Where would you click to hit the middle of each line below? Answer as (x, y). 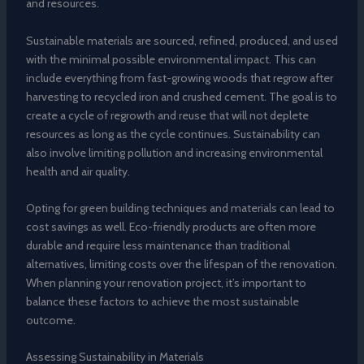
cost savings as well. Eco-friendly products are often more (171, 227)
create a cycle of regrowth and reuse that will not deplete (167, 115)
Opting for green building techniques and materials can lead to (180, 208)
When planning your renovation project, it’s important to (166, 283)
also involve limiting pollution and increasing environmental (174, 152)
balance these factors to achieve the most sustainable (162, 302)
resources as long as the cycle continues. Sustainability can (173, 134)
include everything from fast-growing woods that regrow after (179, 78)
